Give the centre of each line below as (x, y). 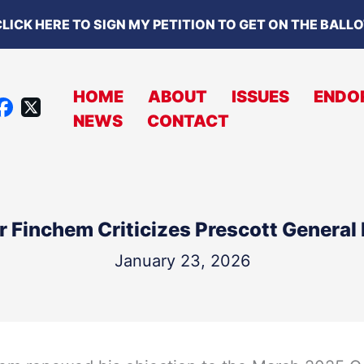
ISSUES (260, 97)
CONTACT (188, 121)
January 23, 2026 (182, 260)
